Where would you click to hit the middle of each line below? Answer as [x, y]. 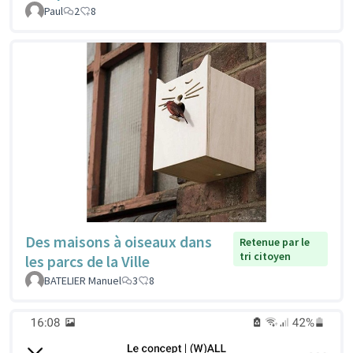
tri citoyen [266, 256]
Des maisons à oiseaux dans [119, 241]
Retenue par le [275, 242]
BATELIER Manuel [83, 280]
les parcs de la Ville [87, 261]
